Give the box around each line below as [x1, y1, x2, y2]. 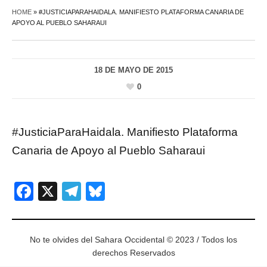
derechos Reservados [92, 248, 175, 258]
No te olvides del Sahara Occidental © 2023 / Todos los [30, 235, 237, 245]
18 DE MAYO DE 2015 [94, 65, 173, 74]
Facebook [33, 181, 118, 203]
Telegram [81, 181, 160, 203]
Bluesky [105, 181, 172, 203]
